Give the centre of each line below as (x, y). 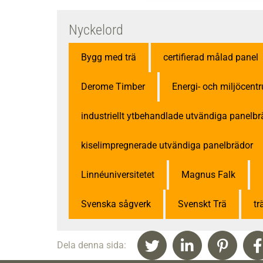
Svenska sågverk (116, 204)
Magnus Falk (208, 175)
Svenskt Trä (202, 204)
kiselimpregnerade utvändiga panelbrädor (167, 146)
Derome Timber (113, 87)
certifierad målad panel (211, 58)
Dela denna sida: (92, 245)
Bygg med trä (109, 58)
